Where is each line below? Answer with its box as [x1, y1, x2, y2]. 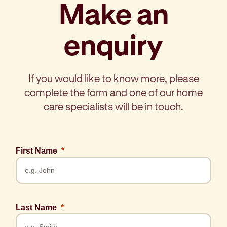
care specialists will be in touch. [44, 100, 183, 113]
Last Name [16, 203, 57, 212]
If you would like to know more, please [28, 72, 199, 85]
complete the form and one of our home [24, 86, 203, 99]
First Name [16, 146, 57, 155]
